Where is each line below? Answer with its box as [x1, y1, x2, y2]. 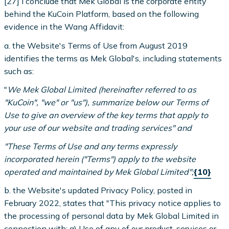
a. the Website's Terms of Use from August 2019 [4, 40, 188, 51]
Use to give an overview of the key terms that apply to [4, 109, 209, 120]
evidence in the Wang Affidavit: [4, 21, 125, 32]
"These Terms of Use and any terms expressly [4, 141, 177, 151]
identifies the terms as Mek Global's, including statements [4, 53, 222, 63]
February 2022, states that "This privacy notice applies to [4, 198, 221, 209]
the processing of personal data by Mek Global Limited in [4, 211, 219, 221]
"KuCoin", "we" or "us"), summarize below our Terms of [4, 97, 209, 107]
